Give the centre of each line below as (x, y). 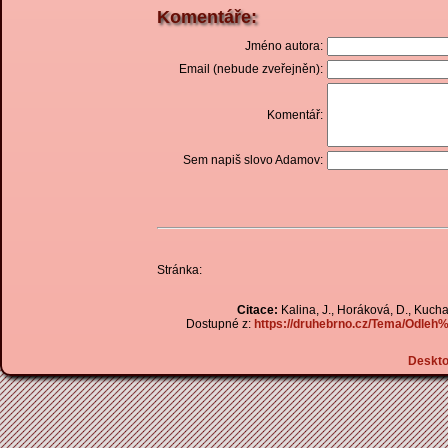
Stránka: (179, 270)
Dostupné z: (220, 324)
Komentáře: (207, 17)
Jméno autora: (284, 46)
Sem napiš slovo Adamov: (253, 160)
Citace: (257, 310)
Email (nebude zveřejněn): (251, 69)
